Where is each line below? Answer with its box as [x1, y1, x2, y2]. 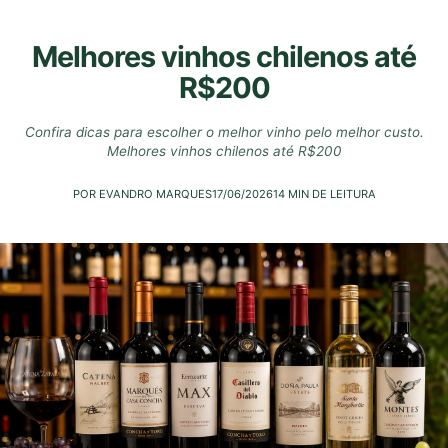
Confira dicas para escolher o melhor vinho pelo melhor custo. [24, 124, 424, 140]
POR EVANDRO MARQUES [72, 187, 212, 201]
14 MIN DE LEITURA [272, 187, 376, 201]
